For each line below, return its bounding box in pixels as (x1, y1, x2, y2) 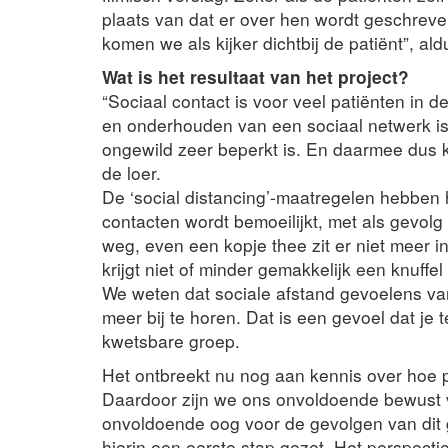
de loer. (102, 159, 161, 185)
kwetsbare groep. (102, 327, 240, 353)
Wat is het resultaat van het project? (102, 63, 409, 89)
